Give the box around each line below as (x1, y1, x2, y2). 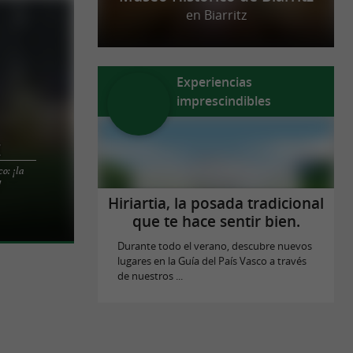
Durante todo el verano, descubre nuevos (117, 240, 312, 253)
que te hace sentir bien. (132, 211, 300, 232)
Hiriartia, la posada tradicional (108, 193, 324, 214)
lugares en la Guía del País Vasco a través (117, 255, 307, 268)
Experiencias (176, 73, 252, 91)
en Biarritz (185, 6, 247, 24)
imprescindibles (176, 92, 271, 110)
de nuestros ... (117, 269, 183, 283)
